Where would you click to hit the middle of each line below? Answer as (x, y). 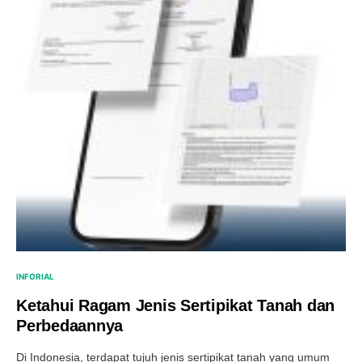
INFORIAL (35, 276)
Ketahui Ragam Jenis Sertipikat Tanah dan (175, 305)
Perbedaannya (69, 326)
